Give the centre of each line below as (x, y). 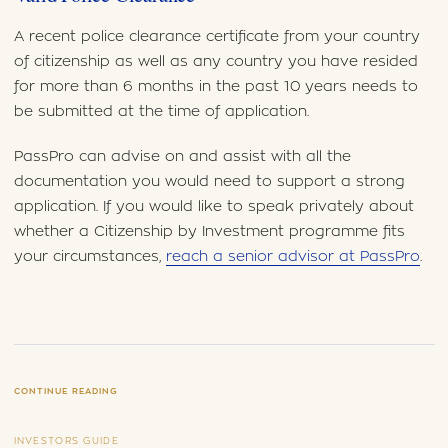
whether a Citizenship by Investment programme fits (209, 232)
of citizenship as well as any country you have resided (215, 62)
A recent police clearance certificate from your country (216, 37)
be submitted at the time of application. (161, 112)
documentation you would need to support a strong (209, 182)
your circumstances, (89, 257)
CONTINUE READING (65, 392)
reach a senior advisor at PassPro (292, 257)
